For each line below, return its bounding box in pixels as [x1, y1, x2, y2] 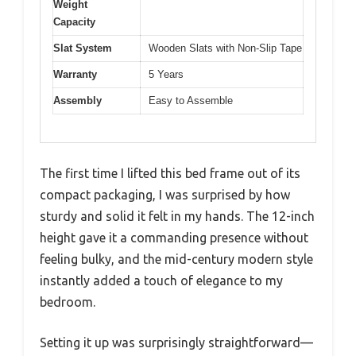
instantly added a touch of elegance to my [40, 273, 283, 288]
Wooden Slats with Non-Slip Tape [149, 42, 302, 55]
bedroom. [40, 294, 95, 309]
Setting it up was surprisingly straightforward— [40, 335, 313, 350]
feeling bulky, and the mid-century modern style [40, 251, 313, 266]
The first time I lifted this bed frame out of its [40, 165, 300, 180]
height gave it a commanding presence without [40, 230, 308, 245]
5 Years [149, 68, 184, 81]
